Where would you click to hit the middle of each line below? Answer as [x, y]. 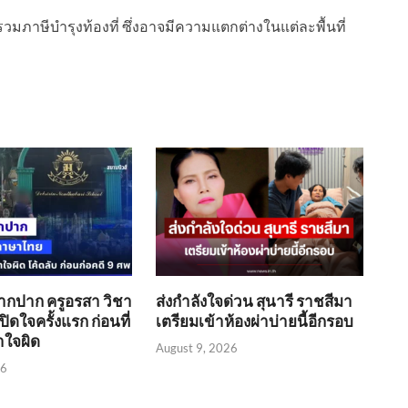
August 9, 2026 [197, 347]
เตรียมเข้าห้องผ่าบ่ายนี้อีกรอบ [255, 321]
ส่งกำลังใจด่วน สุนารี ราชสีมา [255, 301]
